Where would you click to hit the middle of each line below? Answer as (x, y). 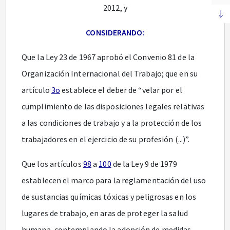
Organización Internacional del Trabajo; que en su (110, 73)
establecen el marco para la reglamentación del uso (114, 180)
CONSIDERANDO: (115, 32)
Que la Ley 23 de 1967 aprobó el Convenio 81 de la (108, 57)
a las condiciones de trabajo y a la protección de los (112, 123)
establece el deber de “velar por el (121, 90)
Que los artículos (52, 164)
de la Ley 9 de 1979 (144, 164)
